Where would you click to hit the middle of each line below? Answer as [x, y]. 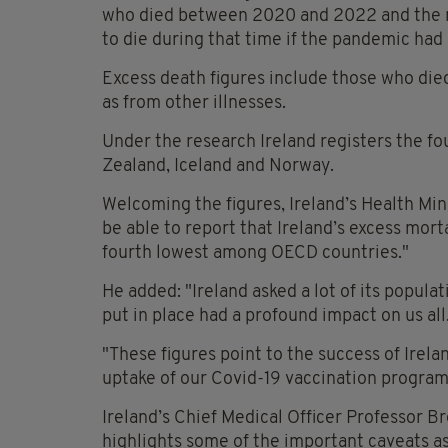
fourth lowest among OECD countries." [255, 254]
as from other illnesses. [194, 104]
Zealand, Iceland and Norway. [218, 167]
